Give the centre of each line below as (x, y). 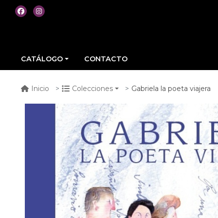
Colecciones (92, 89)
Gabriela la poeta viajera (171, 88)
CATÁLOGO (42, 59)
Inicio (40, 89)
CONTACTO (106, 59)
